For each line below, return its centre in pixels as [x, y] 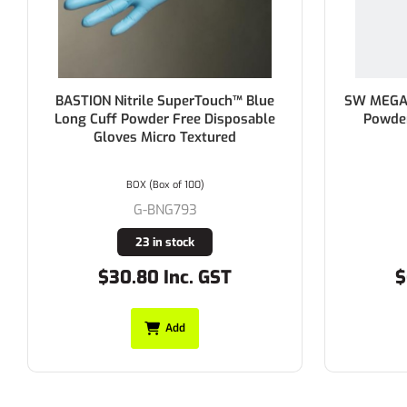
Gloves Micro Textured [148, 137]
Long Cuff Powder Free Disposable [148, 119]
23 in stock [148, 242]
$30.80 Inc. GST [148, 277]
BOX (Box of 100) [149, 184]
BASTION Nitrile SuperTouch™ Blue [148, 100]
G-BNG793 [149, 209]
